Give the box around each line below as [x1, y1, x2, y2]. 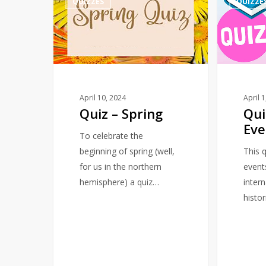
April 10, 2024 [80, 92, 126, 103]
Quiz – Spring [80, 104, 163, 122]
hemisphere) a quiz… [80, 176, 160, 188]
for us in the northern [80, 160, 162, 172]
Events [217, 46, 243, 57]
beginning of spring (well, [80, 145, 175, 157]
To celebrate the [80, 129, 144, 141]
